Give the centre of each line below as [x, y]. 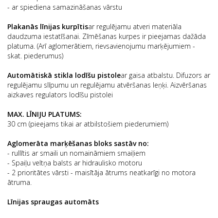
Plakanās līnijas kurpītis [48, 27]
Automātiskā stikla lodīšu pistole [64, 75]
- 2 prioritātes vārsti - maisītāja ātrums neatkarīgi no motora [101, 173]
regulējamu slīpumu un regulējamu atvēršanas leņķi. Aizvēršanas [107, 85]
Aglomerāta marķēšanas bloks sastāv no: [78, 143]
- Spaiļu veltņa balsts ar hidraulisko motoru [75, 163]
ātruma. [19, 182]
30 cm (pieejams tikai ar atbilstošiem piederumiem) [88, 124]
